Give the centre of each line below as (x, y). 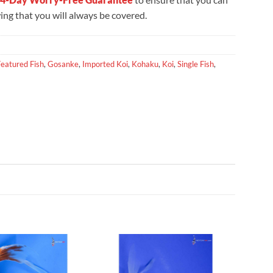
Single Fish (196, 64)
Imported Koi (105, 64)
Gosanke (63, 64)
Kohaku (145, 64)
